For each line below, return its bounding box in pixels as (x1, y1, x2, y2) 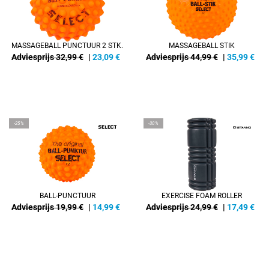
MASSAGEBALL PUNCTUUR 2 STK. (11, 41, 123, 50)
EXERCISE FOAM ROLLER (162, 192, 242, 200)
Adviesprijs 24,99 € (146, 202, 218, 212)
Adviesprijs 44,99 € (146, 52, 218, 62)
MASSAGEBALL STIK (169, 41, 235, 50)
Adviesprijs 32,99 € (11, 52, 83, 62)
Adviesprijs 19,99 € (11, 202, 83, 212)
